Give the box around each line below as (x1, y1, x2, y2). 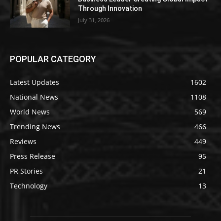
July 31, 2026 (78, 16, 110, 24)
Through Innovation (78, 4, 143, 13)
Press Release (10, 151, 55, 161)
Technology (10, 181, 47, 190)
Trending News (10, 121, 60, 131)
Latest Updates (10, 77, 59, 87)
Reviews (10, 136, 37, 146)
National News (10, 92, 58, 102)
